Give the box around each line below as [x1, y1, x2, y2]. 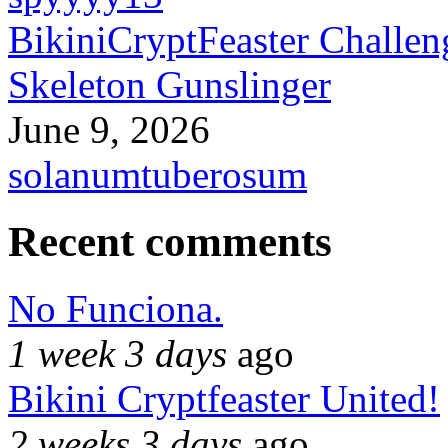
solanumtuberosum [8, 152, 307, 196]
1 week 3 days [8, 331, 227, 375]
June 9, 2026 [8, 107, 210, 151]
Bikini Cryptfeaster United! [8, 376, 440, 420]
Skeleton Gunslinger [8, 62, 331, 106]
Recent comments [8, 217, 332, 265]
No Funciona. [8, 286, 223, 330]
